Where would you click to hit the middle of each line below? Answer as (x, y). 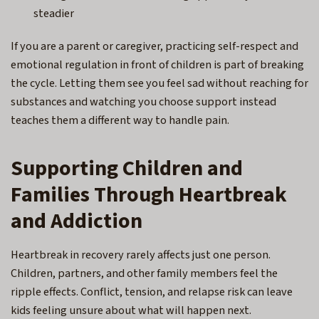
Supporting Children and (127, 169)
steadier (56, 14)
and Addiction (77, 221)
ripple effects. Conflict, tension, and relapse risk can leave (152, 292)
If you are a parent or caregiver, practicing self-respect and (155, 47)
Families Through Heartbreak (149, 195)
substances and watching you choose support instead (143, 102)
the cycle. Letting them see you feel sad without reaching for (159, 84)
